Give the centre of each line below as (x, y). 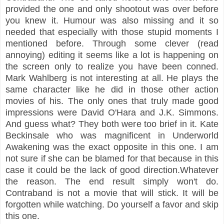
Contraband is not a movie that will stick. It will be (112, 193)
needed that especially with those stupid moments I (112, 32)
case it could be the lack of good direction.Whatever (112, 170)
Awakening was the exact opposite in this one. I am (112, 147)
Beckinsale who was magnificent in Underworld (112, 135)
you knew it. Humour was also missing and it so (112, 20)
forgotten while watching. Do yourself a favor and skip (112, 204)
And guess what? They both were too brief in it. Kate (112, 124)
